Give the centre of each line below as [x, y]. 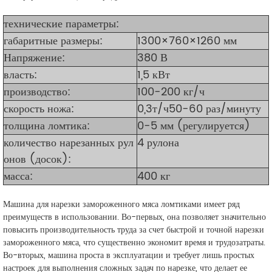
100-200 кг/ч [171, 92]
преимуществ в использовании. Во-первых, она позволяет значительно [134, 217]
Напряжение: [34, 58]
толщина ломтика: [47, 126]
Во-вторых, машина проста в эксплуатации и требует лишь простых [129, 255]
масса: [18, 176]
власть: [20, 75]
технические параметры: [61, 24]
